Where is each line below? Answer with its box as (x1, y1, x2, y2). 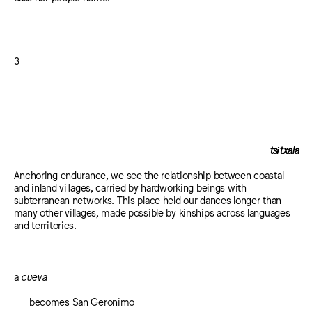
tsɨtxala (269, 143, 299, 155)
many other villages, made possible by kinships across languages (13, 206, 290, 219)
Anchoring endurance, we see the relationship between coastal (13, 169, 284, 181)
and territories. (13, 219, 77, 231)
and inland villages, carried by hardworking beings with (13, 181, 247, 194)
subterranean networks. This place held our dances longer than (13, 194, 282, 206)
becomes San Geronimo (29, 295, 135, 308)
